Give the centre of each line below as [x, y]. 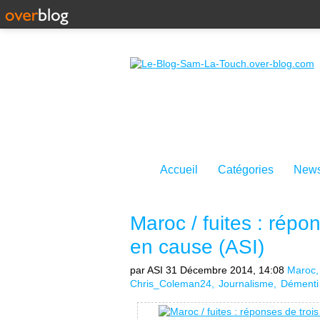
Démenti [300, 284]
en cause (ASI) [197, 247]
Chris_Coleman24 [171, 284]
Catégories [246, 170]
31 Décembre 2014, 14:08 [225, 270]
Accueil [179, 170]
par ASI [146, 270]
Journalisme [246, 284]
